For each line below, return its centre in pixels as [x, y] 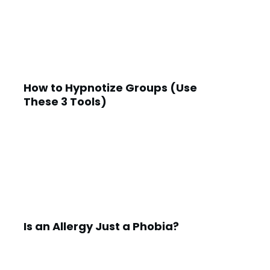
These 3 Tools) [65, 102]
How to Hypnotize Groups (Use [110, 88]
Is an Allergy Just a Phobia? [101, 226]
